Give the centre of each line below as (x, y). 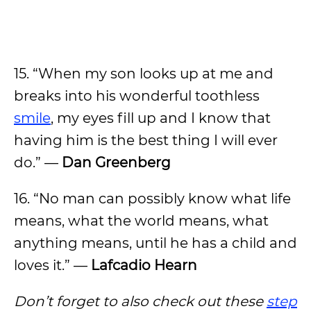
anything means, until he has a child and (155, 243)
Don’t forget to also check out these (140, 301)
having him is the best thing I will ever (146, 140)
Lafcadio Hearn (144, 265)
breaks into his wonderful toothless (137, 96)
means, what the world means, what (141, 221)
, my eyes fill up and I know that (161, 118)
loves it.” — (52, 265)
